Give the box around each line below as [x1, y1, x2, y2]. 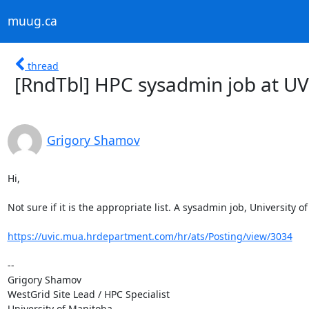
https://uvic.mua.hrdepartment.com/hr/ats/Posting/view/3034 [7, 229, 292, 243]
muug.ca [7, 12, 57, 30]
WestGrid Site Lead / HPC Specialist [7, 287, 170, 301]
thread [28, 59, 59, 72]
